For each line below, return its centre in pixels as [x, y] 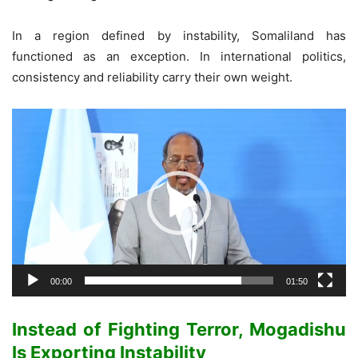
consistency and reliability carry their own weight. [152, 78]
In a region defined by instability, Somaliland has [179, 36]
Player [29, 139]
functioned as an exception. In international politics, [179, 57]
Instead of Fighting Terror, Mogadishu [179, 330]
